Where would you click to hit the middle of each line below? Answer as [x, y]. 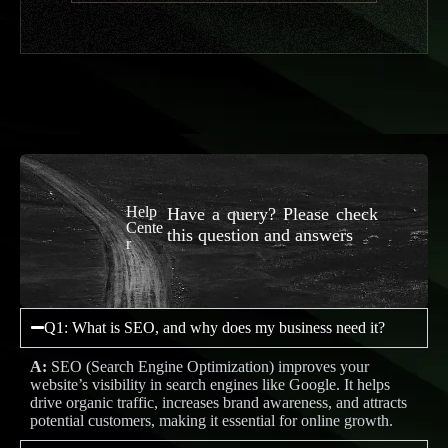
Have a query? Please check [272, 213]
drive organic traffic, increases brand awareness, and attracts [218, 402]
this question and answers [260, 234]
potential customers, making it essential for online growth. [211, 420]
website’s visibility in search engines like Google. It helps [210, 384]
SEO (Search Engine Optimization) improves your [208, 366]
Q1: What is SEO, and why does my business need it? [215, 327]
